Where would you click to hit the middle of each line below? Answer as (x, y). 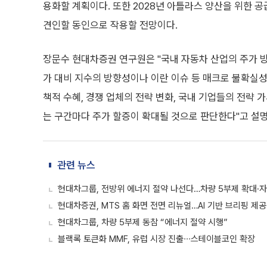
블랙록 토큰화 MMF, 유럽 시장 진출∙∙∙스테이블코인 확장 (156, 239)
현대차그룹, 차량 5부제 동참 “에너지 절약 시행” (143, 222)
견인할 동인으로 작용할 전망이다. (110, 25)
